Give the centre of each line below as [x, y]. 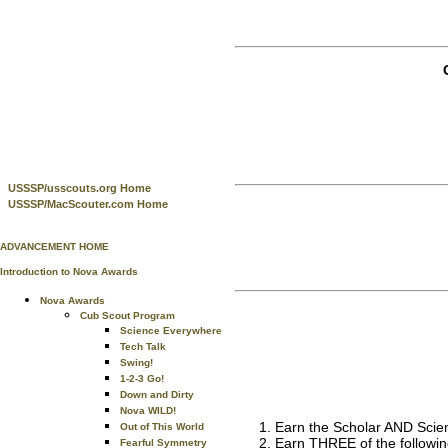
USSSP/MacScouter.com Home [88, 204]
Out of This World [162, 426]
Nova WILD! [148, 410]
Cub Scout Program [127, 315]
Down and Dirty [157, 394]
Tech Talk [143, 346]
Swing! [136, 362]
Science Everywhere [171, 330]
